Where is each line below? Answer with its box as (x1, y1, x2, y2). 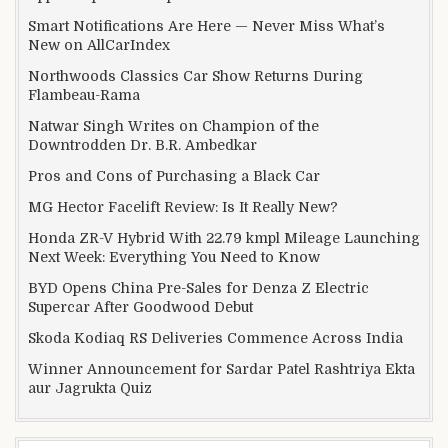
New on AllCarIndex (28, 37, 170, 54)
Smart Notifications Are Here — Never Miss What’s (28, 18, 385, 35)
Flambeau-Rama (28, 87, 140, 104)
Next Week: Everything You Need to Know (28, 249, 320, 266)
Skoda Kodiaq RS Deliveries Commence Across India (28, 330, 403, 347)
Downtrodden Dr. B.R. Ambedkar (28, 137, 257, 154)
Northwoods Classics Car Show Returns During (28, 68, 363, 85)
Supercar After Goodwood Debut (28, 299, 253, 316)
